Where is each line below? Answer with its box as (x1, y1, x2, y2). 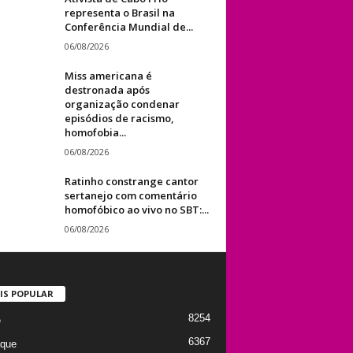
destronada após (64, 82, 150, 97)
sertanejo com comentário (64, 188, 197, 203)
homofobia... (64, 124, 126, 139)
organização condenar (64, 96, 180, 111)
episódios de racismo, (64, 110, 174, 125)
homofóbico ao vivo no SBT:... (64, 202, 209, 217)
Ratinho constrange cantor (64, 173, 199, 188)
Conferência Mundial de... (64, 19, 193, 34)
